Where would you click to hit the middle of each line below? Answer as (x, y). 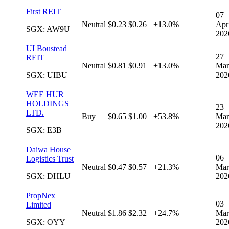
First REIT (43, 12)
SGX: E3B (44, 130)
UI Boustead (47, 49)
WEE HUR (45, 95)
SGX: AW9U (48, 29)
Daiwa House (48, 150)
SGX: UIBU (47, 75)
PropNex (41, 196)
